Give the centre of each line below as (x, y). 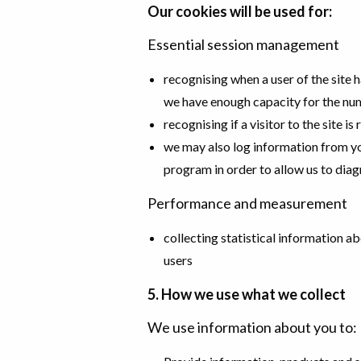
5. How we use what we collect (247, 294)
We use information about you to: (252, 327)
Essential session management (243, 44)
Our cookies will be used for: (240, 11)
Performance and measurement (247, 203)
